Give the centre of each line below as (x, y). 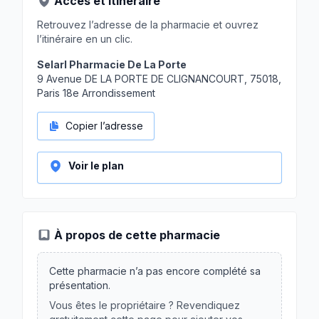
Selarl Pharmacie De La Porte (112, 64)
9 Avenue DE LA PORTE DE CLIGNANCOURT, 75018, (159, 79)
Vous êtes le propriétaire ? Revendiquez (145, 305)
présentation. (80, 285)
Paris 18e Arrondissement (96, 93)
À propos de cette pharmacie (137, 235)
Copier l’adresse (104, 126)
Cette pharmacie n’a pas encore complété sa (155, 271)
